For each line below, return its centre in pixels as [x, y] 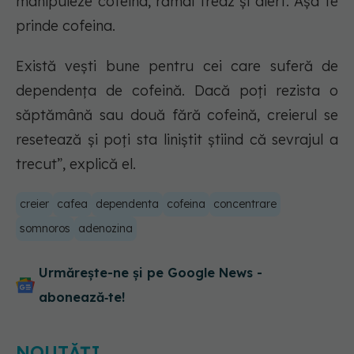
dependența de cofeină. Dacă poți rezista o [177, 91]
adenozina [105, 229]
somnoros [45, 229]
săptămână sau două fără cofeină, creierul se [177, 115]
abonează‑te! [82, 298]
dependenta [127, 204]
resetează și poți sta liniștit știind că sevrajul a [177, 140]
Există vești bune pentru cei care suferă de [177, 66]
